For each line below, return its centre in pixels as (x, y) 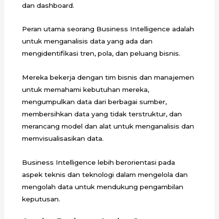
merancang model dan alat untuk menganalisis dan (108, 126)
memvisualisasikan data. (64, 139)
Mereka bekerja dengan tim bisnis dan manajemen (108, 77)
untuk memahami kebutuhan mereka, (85, 90)
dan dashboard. (48, 5)
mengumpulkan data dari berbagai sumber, (94, 102)
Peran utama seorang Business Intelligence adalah (108, 29)
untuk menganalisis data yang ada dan (87, 41)
